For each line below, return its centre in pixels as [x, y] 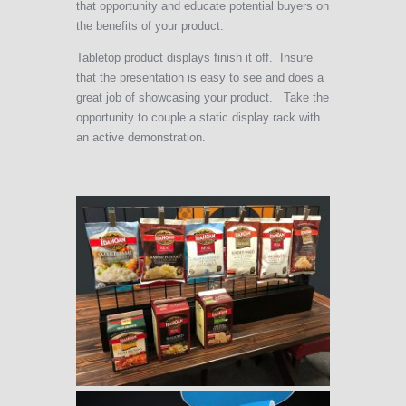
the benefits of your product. [150, 26]
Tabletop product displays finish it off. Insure [194, 58]
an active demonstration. [141, 138]
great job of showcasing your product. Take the [203, 98]
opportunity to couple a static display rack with [198, 118]
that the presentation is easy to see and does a [200, 78]
